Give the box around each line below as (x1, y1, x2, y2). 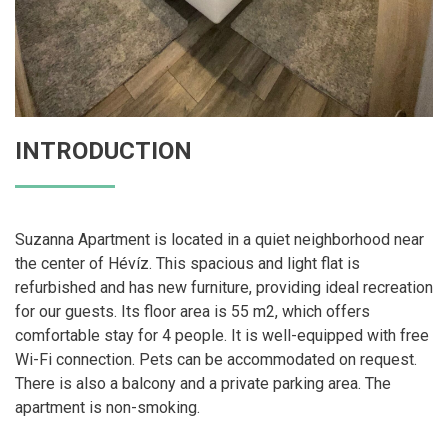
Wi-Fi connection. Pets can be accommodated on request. (15, 350, 417, 370)
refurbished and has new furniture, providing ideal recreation (15, 278, 433, 298)
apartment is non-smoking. (15, 398, 200, 418)
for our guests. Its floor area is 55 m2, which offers (15, 302, 370, 322)
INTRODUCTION (15, 137, 192, 166)
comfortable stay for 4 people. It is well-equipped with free (15, 326, 429, 346)
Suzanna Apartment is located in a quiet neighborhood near (15, 230, 424, 250)
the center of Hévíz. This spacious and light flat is (15, 254, 360, 274)
